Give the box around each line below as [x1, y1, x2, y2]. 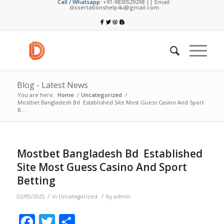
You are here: [17, 91, 54, 98]
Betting [16, 173, 55, 187]
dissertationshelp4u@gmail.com [69, 3, 159, 11]
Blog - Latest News [16, 79, 88, 90]
